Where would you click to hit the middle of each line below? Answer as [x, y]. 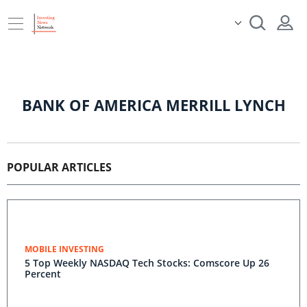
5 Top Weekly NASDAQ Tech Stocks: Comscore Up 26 [147, 263]
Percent [43, 274]
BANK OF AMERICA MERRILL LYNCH [153, 105]
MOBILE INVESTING [64, 249]
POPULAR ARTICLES [59, 167]
